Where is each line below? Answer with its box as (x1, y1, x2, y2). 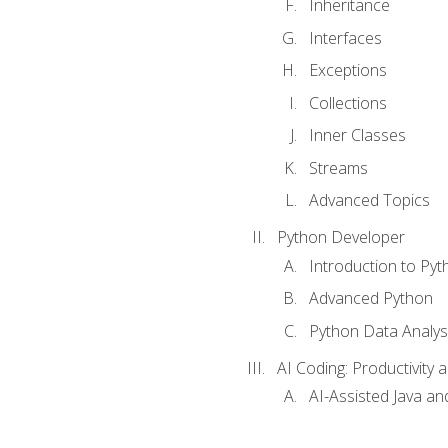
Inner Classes (308, 124, 406, 147)
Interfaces (308, 26, 382, 49)
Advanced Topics (308, 189, 430, 212)
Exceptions (308, 59, 387, 82)
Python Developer (276, 226, 405, 249)
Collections (308, 91, 387, 114)
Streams (308, 156, 368, 179)
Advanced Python (308, 287, 433, 310)
